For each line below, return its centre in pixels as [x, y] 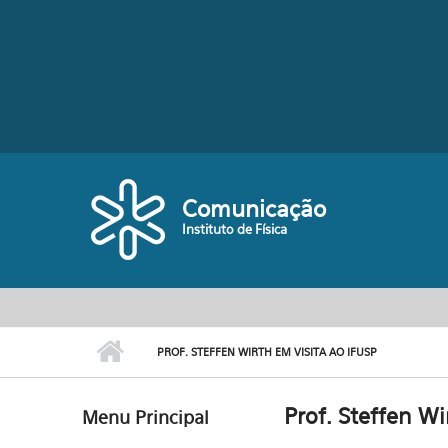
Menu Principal [146, 417]
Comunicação [254, 208]
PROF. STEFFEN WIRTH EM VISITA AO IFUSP [267, 352]
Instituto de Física [235, 229]
